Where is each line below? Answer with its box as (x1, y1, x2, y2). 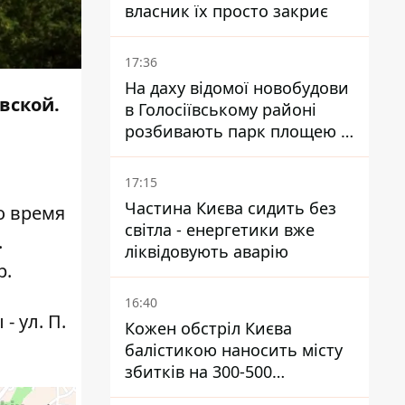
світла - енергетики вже (125, 219, 315, 240)
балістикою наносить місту (125, 339, 343, 361)
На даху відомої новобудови (125, 77, 349, 99)
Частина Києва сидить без (125, 197, 336, 219)
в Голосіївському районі (125, 99, 316, 120)
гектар (125, 142, 177, 164)
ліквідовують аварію (125, 240, 288, 262)
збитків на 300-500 (125, 361, 272, 382)
